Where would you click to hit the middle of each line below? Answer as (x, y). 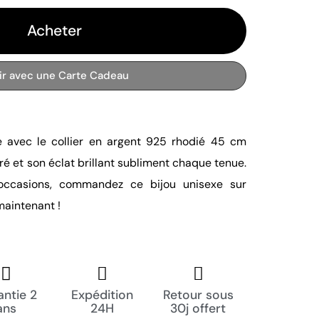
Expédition (102, 295)
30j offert (198, 309)
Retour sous (198, 295)
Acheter (54, 31)
